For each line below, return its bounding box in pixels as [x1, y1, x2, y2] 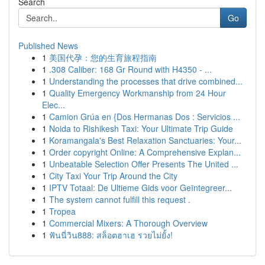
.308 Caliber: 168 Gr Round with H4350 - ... [49, 63, 212, 75]
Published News [18, 40, 78, 51]
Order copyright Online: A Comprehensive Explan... [49, 146, 241, 158]
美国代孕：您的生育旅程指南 [49, 51, 157, 63]
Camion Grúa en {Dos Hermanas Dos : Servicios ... [49, 111, 240, 122]
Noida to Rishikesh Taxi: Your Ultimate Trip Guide [49, 122, 233, 134]
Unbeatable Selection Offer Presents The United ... [49, 158, 238, 170]
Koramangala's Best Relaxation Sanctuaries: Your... [49, 134, 241, 146]
